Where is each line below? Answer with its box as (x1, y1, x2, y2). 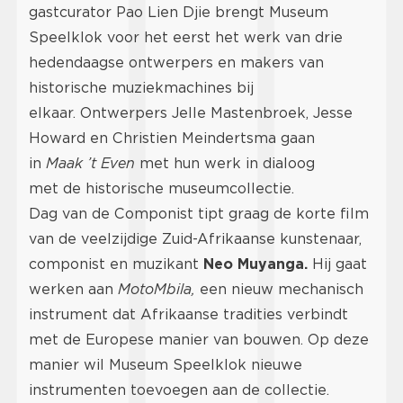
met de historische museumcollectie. (29, 179, 294, 197)
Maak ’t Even (46, 154, 135, 172)
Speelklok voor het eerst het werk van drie (29, 28, 343, 46)
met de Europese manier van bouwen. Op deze (29, 330, 369, 348)
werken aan (29, 280, 118, 298)
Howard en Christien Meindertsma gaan (29, 129, 315, 147)
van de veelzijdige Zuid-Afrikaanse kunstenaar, (29, 229, 362, 247)
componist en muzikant (29, 255, 203, 273)
